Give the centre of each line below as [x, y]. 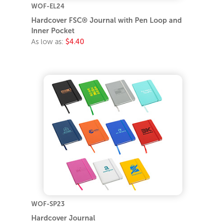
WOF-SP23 [48, 204]
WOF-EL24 [48, 6]
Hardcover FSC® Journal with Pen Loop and [107, 21]
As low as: [49, 42]
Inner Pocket [53, 31]
